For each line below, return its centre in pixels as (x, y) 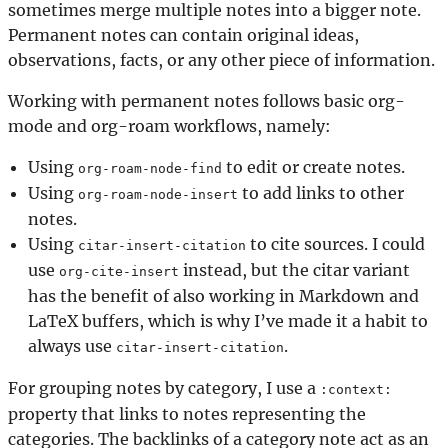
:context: (356, 390)
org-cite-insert (119, 272)
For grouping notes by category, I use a (164, 388)
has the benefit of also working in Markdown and (223, 296)
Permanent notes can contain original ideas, (183, 35)
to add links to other (321, 193)
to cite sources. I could (335, 244)
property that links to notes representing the (187, 414)
